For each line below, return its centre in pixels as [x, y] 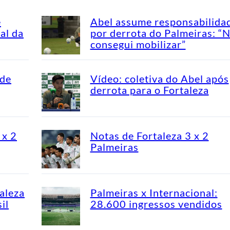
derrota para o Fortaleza [149, 90]
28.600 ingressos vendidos [156, 204]
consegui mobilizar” [138, 44]
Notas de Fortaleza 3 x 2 [149, 135]
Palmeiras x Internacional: [154, 192]
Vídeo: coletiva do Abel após [159, 78]
